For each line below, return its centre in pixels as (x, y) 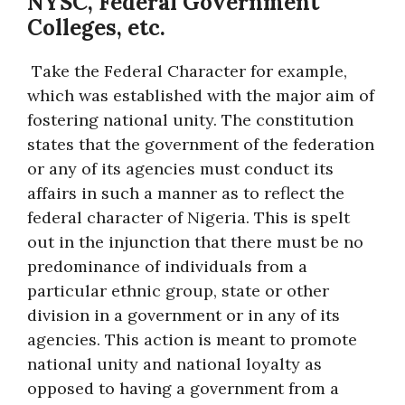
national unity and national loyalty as (174, 364)
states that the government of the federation (201, 144)
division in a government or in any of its (184, 315)
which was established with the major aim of (201, 95)
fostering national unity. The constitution (190, 120)
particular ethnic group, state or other (178, 291)
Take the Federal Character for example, (189, 71)
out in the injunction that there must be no (195, 242)
